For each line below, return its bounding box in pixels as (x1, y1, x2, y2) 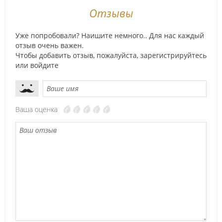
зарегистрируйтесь (140, 51, 207, 60)
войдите (30, 60, 58, 70)
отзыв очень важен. (15, 41, 84, 50)
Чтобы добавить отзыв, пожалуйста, (15, 51, 140, 60)
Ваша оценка (15, 105, 57, 114)
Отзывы (89, 5, 133, 20)
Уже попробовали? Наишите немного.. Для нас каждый (15, 31, 204, 40)
